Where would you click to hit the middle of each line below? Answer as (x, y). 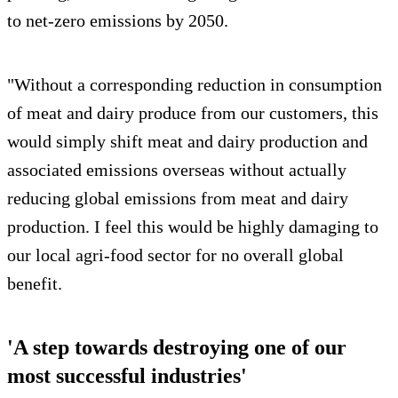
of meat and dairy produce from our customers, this (193, 112)
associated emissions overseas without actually (177, 169)
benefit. (35, 283)
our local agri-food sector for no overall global (175, 255)
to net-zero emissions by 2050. (118, 20)
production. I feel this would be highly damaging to (193, 226)
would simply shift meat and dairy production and (187, 141)
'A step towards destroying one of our (177, 347)
